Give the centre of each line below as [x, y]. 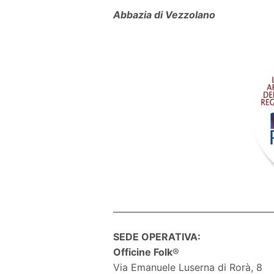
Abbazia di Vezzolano [165, 14]
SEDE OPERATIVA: [157, 236]
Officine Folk [143, 252]
